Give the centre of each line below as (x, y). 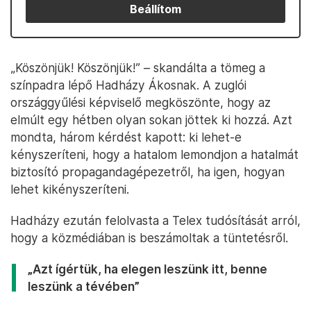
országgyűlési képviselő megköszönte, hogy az (141, 102)
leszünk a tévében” (84, 286)
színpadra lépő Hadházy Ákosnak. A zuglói (128, 85)
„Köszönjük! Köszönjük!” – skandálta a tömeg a (138, 68)
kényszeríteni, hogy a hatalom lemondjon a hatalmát (154, 154)
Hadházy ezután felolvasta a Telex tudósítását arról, (155, 220)
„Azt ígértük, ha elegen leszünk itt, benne (148, 269)
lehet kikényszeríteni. (70, 189)
